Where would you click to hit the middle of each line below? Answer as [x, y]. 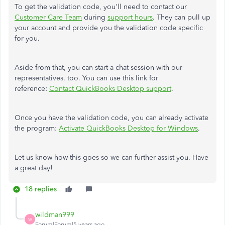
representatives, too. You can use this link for [86, 78]
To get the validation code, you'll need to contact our [101, 7]
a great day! [34, 168]
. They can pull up [182, 17]
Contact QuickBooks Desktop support [110, 89]
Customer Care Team [48, 17]
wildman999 [55, 215]
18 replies [41, 189]
